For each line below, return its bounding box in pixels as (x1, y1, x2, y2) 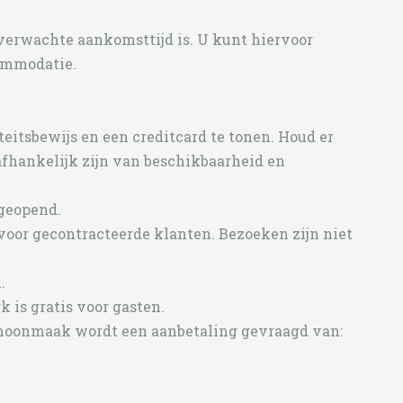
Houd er (278, 127, 334, 146)
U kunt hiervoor (197, 30, 313, 49)
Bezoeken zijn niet (219, 224, 353, 243)
